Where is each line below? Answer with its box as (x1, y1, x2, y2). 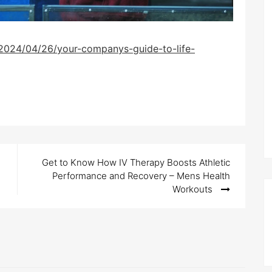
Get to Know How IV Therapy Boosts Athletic (42, 156, 230, 168)
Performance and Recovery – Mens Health (52, 169, 230, 182)
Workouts (172, 183, 212, 195)
